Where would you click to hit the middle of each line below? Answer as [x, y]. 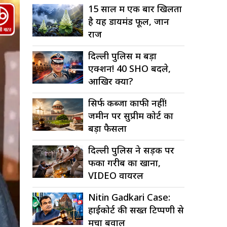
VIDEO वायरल [116, 176]
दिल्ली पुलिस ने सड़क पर [131, 150]
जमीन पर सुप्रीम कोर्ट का [131, 116]
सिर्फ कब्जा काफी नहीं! [127, 103]
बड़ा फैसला [107, 128]
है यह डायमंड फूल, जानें [129, 22]
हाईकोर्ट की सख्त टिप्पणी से [136, 210]
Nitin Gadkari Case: [129, 197]
